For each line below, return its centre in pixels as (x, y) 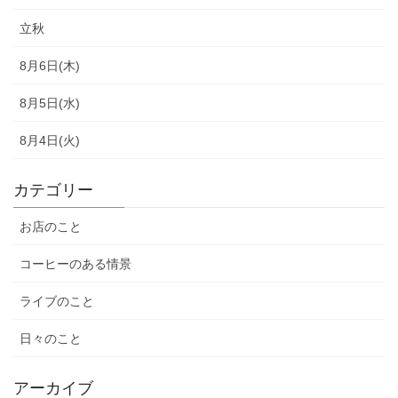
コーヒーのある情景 (76, 263)
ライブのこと (57, 301)
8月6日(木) (50, 65)
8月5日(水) (50, 103)
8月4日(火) (50, 140)
